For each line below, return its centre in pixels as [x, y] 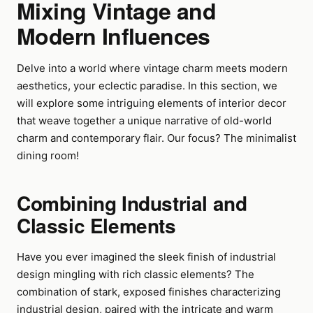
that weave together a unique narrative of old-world [144, 121]
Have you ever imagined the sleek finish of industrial [146, 257]
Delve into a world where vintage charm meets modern [152, 68]
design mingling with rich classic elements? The [136, 274]
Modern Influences [114, 36]
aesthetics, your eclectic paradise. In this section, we [147, 86]
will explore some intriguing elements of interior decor [152, 103]
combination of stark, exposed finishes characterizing [149, 292]
